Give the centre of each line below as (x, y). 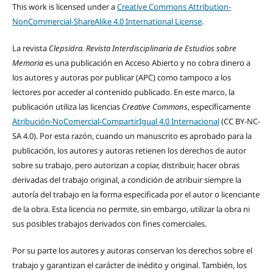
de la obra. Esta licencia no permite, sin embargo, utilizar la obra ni (131, 209)
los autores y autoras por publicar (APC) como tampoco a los (121, 78)
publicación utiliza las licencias (67, 107)
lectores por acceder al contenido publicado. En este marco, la (123, 92)
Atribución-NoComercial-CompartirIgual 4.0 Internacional (115, 122)
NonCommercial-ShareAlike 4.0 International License (107, 22)
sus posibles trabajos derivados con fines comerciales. (110, 224)
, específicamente (219, 107)
